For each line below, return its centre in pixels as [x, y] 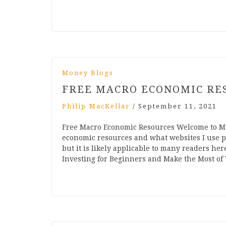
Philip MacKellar [96, 106]
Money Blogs [88, 73]
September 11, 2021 [178, 106]
